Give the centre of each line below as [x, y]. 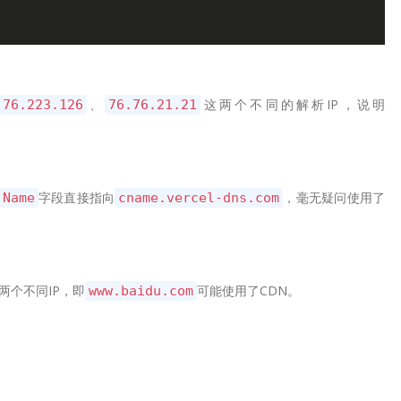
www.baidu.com [141, 291]
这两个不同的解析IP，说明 [293, 104]
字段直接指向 [77, 197]
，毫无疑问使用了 [334, 197]
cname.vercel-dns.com [199, 198]
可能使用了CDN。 [248, 290]
